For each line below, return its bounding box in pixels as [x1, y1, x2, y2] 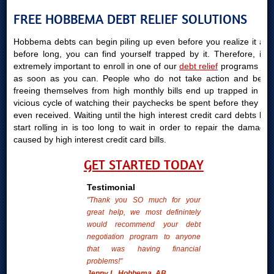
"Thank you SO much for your [86, 196, 201, 204]
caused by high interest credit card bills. [13, 135, 166, 144]
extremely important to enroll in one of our [13, 61, 180, 71]
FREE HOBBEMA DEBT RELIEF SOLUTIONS [13, 12, 247, 27]
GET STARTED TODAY [83, 157, 204, 172]
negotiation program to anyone [86, 232, 201, 241]
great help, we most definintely [86, 208, 201, 217]
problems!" [86, 257, 122, 265]
